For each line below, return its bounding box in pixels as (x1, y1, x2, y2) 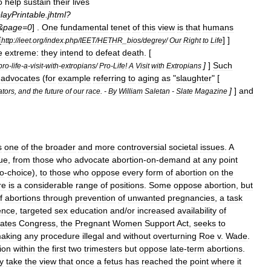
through (43, 193, 73, 203)
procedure (41, 231, 80, 241)
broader (45, 142, 76, 152)
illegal (82, 231, 104, 241)
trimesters (84, 244, 122, 253)
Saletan (145, 87, 170, 95)
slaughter (176, 73, 212, 83)
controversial (117, 142, 166, 152)
